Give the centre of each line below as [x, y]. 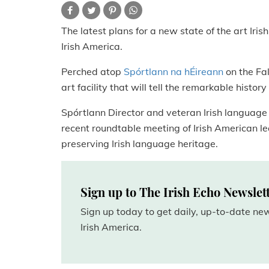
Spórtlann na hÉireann [174, 71]
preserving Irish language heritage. [140, 143]
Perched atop [92, 71]
